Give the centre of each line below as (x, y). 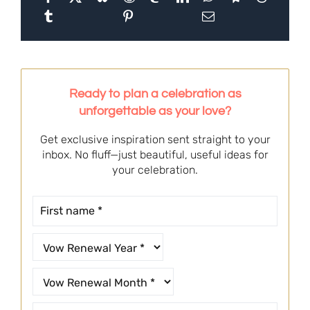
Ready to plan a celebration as (155, 93)
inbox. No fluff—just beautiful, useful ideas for (155, 155)
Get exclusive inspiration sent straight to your (155, 140)
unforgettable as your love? (155, 111)
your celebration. (155, 170)
